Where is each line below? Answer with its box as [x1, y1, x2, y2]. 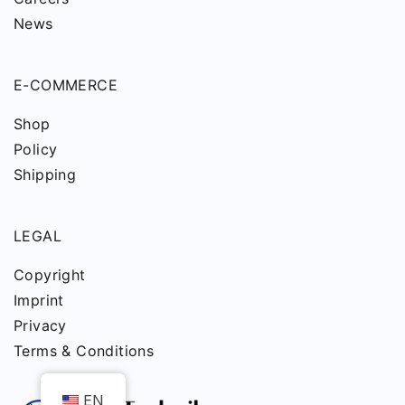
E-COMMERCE [14, 75, 118, 94]
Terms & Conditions [14, 341, 155, 360]
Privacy [14, 316, 67, 334]
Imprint [14, 290, 64, 309]
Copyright [14, 265, 86, 284]
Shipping [14, 165, 77, 184]
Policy [14, 139, 58, 158]
